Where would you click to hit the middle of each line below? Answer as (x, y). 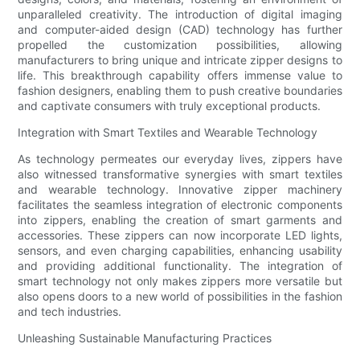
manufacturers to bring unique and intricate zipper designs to (180, 60)
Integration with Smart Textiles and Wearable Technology (168, 133)
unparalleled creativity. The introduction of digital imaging (180, 14)
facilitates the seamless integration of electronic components (180, 205)
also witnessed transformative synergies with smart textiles (180, 174)
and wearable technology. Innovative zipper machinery (180, 190)
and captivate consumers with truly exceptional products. (170, 106)
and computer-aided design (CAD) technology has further (180, 30)
